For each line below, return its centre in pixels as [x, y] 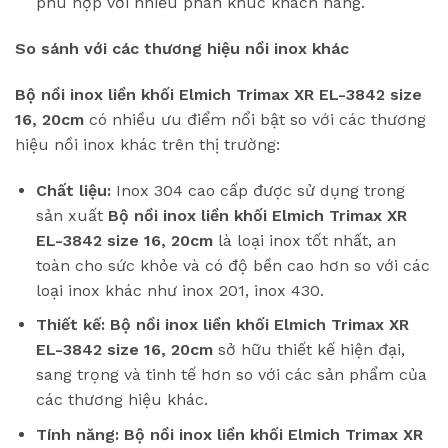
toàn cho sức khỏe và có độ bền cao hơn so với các [232, 265]
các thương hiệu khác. [121, 400]
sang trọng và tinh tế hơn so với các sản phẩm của [231, 375]
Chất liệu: [73, 190]
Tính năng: [77, 434]
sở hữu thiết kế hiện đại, [308, 350]
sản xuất [71, 215]
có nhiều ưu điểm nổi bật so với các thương [255, 119]
